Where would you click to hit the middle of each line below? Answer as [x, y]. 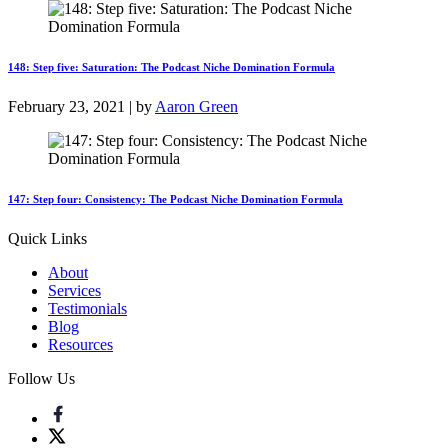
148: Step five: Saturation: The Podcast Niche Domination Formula [171, 66]
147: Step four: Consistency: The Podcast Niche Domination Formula [175, 198]
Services [74, 290]
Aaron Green [196, 106]
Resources [80, 344]
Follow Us [41, 378]
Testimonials [87, 308]
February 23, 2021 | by [81, 106]
